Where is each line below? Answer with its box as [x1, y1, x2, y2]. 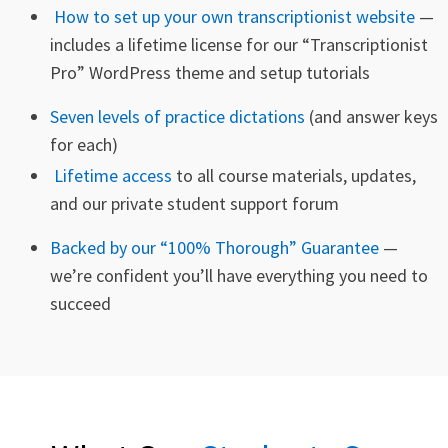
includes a [50, 32, 128, 56]
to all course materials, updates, [172, 164, 416, 188]
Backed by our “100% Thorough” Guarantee [50, 236, 379, 260]
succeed [50, 292, 111, 316]
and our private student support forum [50, 192, 339, 216]
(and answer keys [305, 104, 438, 128]
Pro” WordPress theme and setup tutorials [50, 60, 370, 84]
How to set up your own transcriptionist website [54, 4, 415, 28]
